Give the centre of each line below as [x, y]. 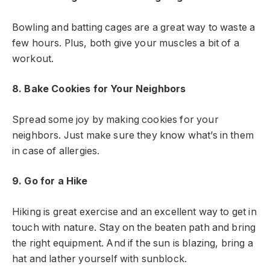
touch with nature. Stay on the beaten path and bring [134, 227]
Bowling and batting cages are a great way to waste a [134, 27]
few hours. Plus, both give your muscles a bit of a [126, 43]
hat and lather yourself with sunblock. [100, 259]
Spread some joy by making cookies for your [115, 119]
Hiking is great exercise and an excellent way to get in [134, 212]
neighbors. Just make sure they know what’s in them [133, 135]
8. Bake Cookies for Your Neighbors [99, 89]
